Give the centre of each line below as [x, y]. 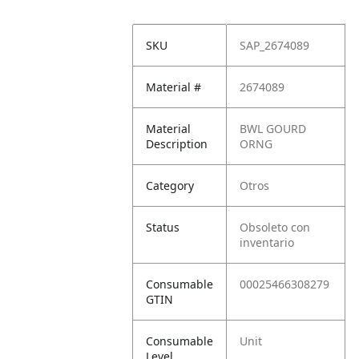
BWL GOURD [273, 129]
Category [170, 186]
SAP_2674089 [275, 45]
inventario [267, 242]
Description [177, 144]
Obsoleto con [275, 227]
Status [163, 227]
